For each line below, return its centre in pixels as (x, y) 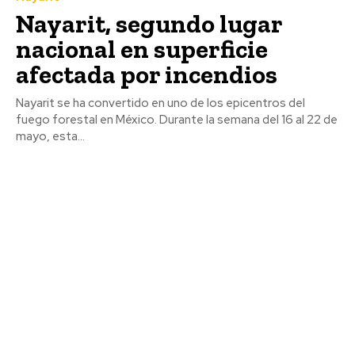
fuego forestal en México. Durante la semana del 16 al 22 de (177, 119)
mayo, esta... (50, 136)
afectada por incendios (147, 74)
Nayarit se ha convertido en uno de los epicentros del (160, 103)
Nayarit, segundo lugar (149, 23)
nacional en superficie (142, 49)
